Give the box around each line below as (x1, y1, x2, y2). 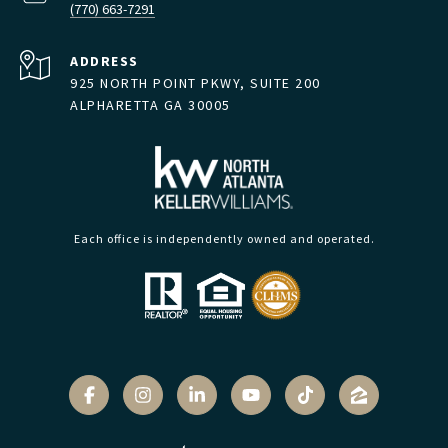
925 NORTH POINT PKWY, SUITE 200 (70, 74, 321, 92)
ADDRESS (70, 52, 139, 70)
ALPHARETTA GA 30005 (70, 96, 231, 114)
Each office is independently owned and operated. (73, 231, 375, 246)
